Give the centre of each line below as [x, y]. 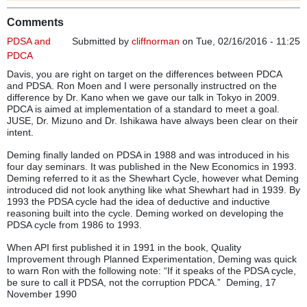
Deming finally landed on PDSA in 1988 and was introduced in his [148, 155]
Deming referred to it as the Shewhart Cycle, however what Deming [153, 179]
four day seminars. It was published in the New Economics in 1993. [152, 167]
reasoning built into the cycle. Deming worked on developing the [145, 213]
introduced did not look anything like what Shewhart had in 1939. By [153, 190]
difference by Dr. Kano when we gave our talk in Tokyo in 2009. [143, 98]
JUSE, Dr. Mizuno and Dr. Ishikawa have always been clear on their [152, 121]
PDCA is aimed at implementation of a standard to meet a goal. [143, 109]
